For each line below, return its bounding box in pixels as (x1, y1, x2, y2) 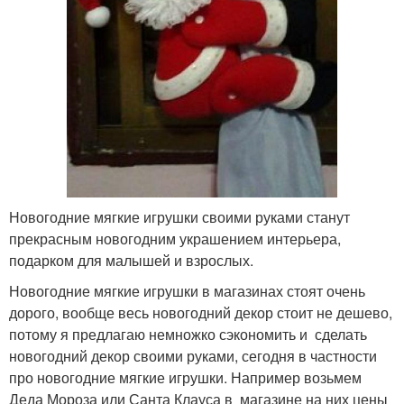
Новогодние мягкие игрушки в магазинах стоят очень (9, 280, 365, 301)
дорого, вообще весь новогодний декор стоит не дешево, (9, 301, 392, 323)
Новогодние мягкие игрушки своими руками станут (9, 206, 350, 227)
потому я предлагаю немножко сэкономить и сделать (9, 323, 367, 344)
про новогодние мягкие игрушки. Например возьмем (9, 366, 362, 388)
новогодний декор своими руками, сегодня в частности (9, 344, 377, 366)
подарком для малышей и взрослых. (9, 249, 253, 271)
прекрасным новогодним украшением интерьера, (9, 227, 341, 249)
